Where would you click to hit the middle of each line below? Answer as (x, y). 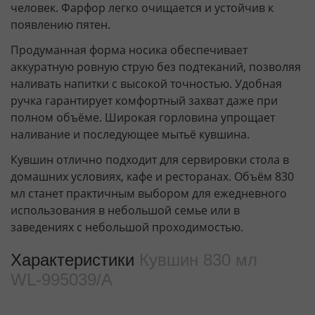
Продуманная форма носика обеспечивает (129, 50)
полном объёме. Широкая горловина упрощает (143, 117)
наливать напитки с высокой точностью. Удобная (146, 83)
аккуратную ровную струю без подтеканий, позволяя (156, 66)
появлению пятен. (60, 24)
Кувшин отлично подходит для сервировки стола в (150, 159)
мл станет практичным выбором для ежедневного (149, 193)
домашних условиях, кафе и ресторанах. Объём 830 (152, 176)
